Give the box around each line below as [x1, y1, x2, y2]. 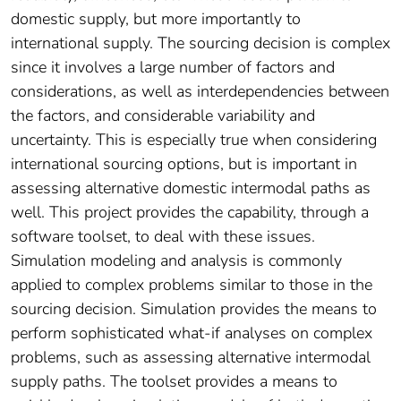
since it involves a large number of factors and [11, 56, 335, 79]
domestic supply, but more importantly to [11, 8, 301, 30]
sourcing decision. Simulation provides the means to [11, 298, 377, 320]
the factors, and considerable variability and [11, 105, 315, 127]
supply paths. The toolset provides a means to [11, 371, 337, 393]
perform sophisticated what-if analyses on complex [11, 322, 372, 345]
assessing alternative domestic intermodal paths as [11, 177, 371, 200]
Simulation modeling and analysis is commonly [11, 250, 342, 272]
